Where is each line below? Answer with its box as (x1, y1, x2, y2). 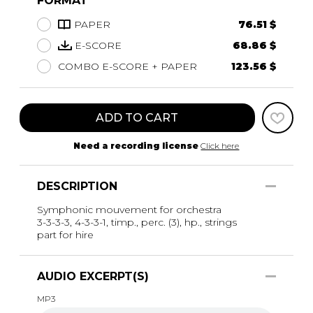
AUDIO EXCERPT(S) (37, 270, 149, 284)
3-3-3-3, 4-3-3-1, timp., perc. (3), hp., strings (37, 216, 237, 229)
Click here (201, 140, 240, 152)
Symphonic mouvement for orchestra (37, 203, 221, 217)
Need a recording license (73, 140, 199, 152)
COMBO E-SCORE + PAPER (58, 60, 197, 73)
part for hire (37, 228, 94, 242)
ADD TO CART (96, 111, 179, 125)
